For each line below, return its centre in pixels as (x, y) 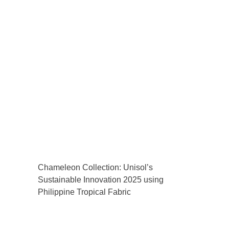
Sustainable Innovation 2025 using (101, 179)
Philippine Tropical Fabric (84, 192)
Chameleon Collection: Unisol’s (95, 167)
